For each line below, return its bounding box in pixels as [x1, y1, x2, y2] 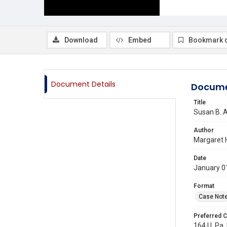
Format [194, 182, 214, 190]
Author [194, 127, 214, 134]
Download [64, 36, 98, 44]
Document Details [51, 79, 116, 89]
